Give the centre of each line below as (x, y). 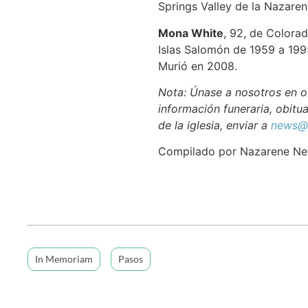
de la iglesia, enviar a (214, 125)
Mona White (190, 33)
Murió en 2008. (197, 66)
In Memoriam (64, 258)
